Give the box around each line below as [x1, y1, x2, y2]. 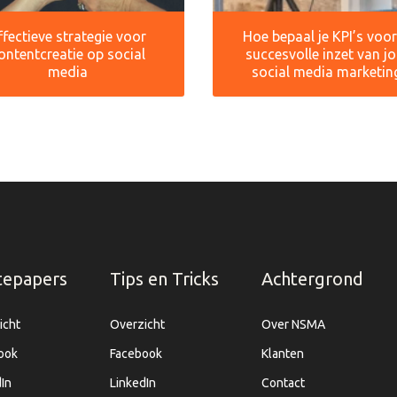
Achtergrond [261, 269, 363, 290]
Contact [261, 376, 305, 391]
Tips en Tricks [110, 269, 219, 290]
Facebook [110, 346, 162, 362]
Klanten [261, 346, 304, 362]
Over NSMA [261, 317, 325, 332]
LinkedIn [110, 376, 156, 391]
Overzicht [110, 317, 165, 332]
